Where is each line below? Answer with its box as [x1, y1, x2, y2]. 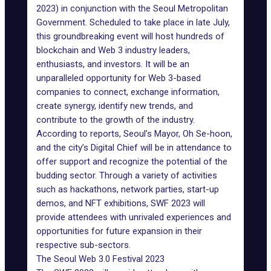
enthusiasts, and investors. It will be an [36, 59, 189, 70]
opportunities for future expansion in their [36, 226, 202, 237]
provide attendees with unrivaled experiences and [36, 212, 231, 223]
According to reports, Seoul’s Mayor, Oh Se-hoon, [36, 128, 232, 139]
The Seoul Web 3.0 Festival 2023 [36, 253, 165, 264]
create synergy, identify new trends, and [36, 100, 193, 111]
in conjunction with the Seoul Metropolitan [59, 3, 228, 14]
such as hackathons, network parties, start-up [36, 184, 219, 195]
